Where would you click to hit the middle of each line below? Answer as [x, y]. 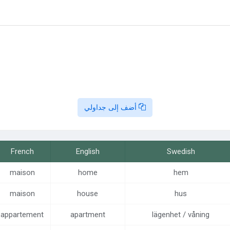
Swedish [181, 151]
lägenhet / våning [181, 215]
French [22, 151]
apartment [88, 215]
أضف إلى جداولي [111, 107]
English [88, 151]
